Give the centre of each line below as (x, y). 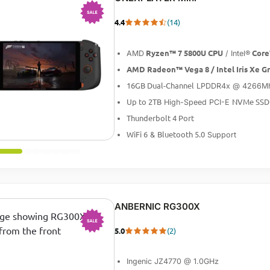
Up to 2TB (144, 102)
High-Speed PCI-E (196, 102)
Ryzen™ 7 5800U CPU (183, 53)
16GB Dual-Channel (160, 85)
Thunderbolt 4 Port (160, 118)
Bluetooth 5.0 (181, 134)
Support (220, 135)
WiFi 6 (137, 134)
